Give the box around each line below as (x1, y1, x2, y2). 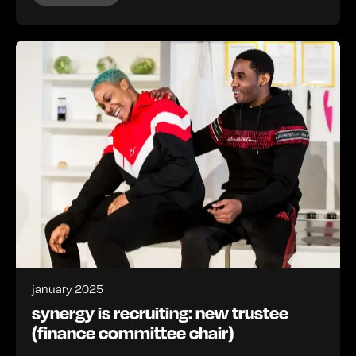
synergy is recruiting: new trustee (32, 300, 288, 323)
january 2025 (32, 280, 103, 296)
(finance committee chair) (32, 320, 234, 343)
